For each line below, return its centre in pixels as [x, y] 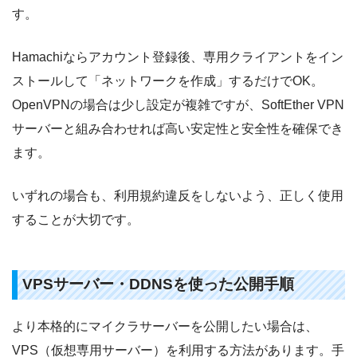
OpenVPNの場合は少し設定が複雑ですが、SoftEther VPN [178, 104]
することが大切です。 [76, 219]
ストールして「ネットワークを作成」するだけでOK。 [168, 80]
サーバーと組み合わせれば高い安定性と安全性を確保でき [178, 128]
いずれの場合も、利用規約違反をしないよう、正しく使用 [178, 195]
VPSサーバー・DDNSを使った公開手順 [158, 284]
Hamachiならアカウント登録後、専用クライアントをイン [178, 57]
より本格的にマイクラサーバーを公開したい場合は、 [165, 327]
